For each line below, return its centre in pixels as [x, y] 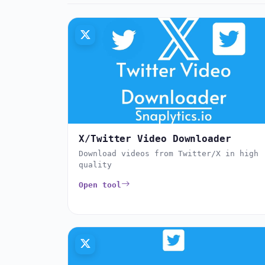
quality [95, 164]
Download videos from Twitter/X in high [169, 153]
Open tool [100, 185]
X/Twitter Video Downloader [155, 138]
